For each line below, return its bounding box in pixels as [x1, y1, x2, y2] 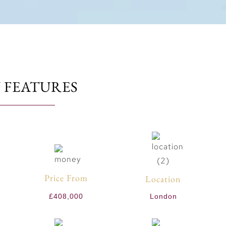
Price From [44, 172, 88, 184]
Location [145, 173, 182, 185]
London [149, 192, 177, 201]
